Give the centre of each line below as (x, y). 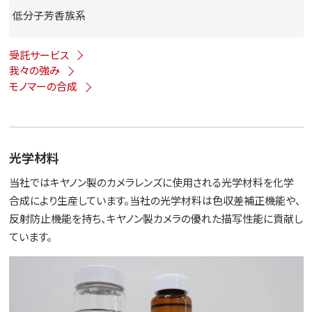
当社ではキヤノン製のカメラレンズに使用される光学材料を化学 (151, 182)
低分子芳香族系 (49, 15)
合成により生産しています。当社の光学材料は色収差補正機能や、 (155, 201)
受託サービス (39, 54)
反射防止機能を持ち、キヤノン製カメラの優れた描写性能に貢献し (156, 219)
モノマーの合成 (43, 86)
